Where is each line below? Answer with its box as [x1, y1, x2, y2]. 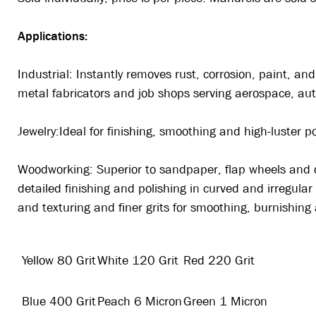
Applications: [18, 28, 91, 45]
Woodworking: [18, 162, 97, 178]
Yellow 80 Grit [18, 253, 96, 269]
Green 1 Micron [183, 293, 267, 310]
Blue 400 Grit [18, 293, 96, 310]
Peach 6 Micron [97, 293, 182, 310]
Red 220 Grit [183, 253, 255, 269]
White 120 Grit [97, 253, 178, 269]
